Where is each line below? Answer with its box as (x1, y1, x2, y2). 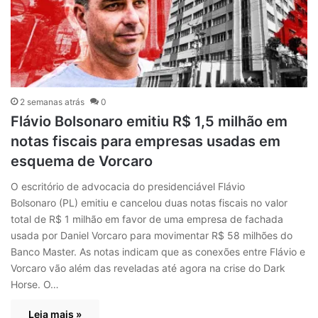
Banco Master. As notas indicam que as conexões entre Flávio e (11, 245, 305, 258)
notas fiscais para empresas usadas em (11, 132, 280, 150)
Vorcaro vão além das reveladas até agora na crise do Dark (11, 261, 285, 274)
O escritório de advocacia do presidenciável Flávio (11, 180, 245, 192)
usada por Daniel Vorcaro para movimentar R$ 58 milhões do (11, 229, 292, 241)
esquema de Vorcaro (11, 152, 153, 170)
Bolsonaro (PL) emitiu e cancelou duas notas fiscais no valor (11, 196, 287, 209)
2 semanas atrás (20, 96, 84, 107)
